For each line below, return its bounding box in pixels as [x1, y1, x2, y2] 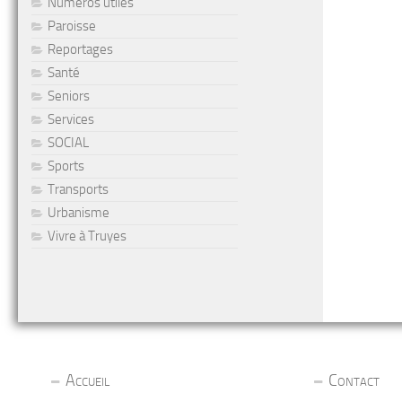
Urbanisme [48, 205, 109, 221]
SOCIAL [48, 135, 89, 151]
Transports [48, 181, 109, 197]
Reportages [48, 41, 113, 57]
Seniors [48, 88, 90, 104]
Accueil [66, 371, 109, 390]
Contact [328, 371, 380, 390]
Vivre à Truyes [48, 228, 127, 244]
